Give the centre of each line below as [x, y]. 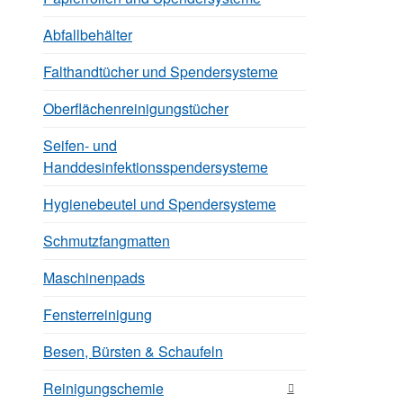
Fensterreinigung [98, 314]
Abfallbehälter [88, 34]
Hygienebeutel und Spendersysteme [160, 203]
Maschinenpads [94, 277]
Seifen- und [80, 145]
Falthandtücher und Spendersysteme [161, 71]
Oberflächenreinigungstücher [136, 108]
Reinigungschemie [103, 388]
